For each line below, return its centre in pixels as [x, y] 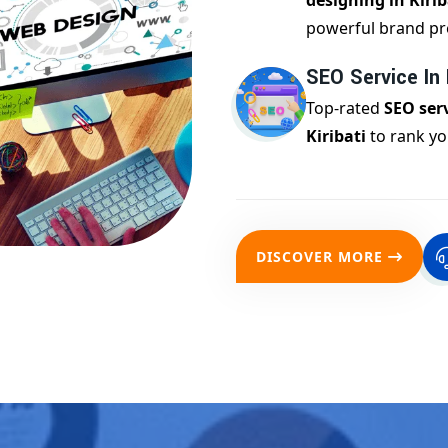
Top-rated [345, 108]
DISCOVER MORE [319, 257]
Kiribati [336, 136]
